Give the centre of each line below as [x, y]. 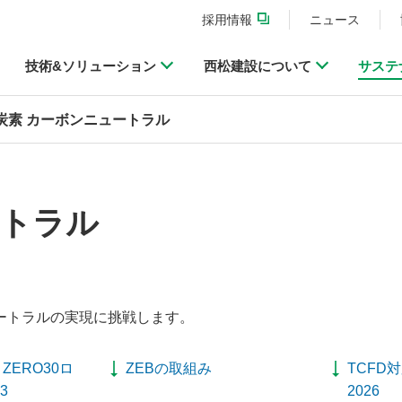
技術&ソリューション [91, 66]
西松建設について [257, 66]
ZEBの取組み [169, 368]
